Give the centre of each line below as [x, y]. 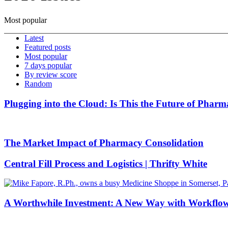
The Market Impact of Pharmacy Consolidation [104, 143]
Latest [34, 38]
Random [38, 83]
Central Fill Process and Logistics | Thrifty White [106, 163]
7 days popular [48, 65]
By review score [51, 74]
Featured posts [48, 47]
